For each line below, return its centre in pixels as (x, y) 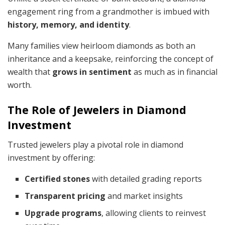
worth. (20, 85)
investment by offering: (51, 157)
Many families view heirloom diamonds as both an (101, 46)
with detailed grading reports (146, 179)
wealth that (30, 72)
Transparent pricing (65, 196)
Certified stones (58, 179)
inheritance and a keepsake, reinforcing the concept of (110, 59)
